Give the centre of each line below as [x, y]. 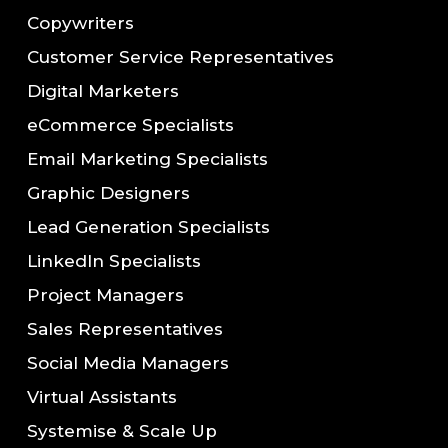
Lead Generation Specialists [148, 227]
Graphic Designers [108, 193]
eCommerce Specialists [130, 125]
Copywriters [80, 23]
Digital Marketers [102, 91]
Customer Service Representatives [180, 57]
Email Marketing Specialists [147, 159]
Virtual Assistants [101, 397]
